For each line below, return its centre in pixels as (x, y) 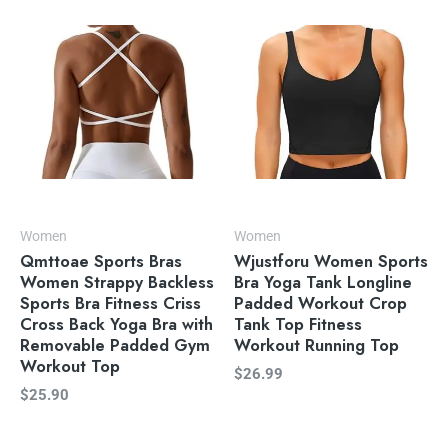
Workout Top (70, 366)
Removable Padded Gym (115, 345)
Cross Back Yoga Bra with (116, 324)
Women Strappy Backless (117, 282)
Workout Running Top (316, 345)
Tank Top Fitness (298, 324)
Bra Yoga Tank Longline (323, 282)
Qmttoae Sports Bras (101, 261)
